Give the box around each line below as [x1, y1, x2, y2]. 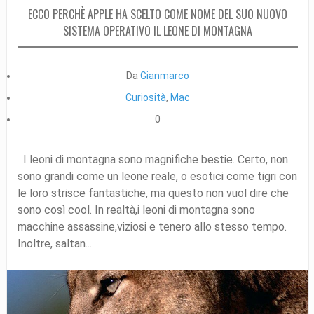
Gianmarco [139, 70, 189, 82]
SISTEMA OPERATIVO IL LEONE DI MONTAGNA [62, 22, 252, 40]
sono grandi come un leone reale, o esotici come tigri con [17, 170, 297, 184]
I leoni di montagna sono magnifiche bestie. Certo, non [17, 153, 288, 167]
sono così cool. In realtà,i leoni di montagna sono [17, 203, 255, 217]
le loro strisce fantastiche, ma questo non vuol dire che [17, 186, 289, 200]
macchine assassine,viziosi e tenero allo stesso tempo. [17, 220, 287, 234]
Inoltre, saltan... [17, 237, 92, 251]
